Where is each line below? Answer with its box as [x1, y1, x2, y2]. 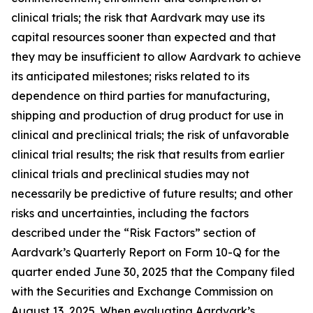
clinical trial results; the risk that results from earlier [11, 147, 284, 161]
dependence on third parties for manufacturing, [11, 89, 270, 103]
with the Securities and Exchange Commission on [11, 284, 273, 298]
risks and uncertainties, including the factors [11, 206, 249, 220]
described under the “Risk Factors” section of [11, 226, 256, 240]
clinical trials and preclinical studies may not [11, 167, 249, 181]
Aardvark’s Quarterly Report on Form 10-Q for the [11, 245, 280, 259]
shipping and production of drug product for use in [11, 108, 284, 122]
